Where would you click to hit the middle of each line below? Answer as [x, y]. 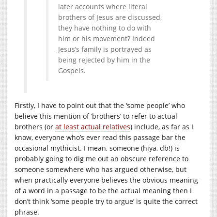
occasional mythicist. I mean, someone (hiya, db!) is [97, 148]
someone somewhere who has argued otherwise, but [101, 169]
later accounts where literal [103, 6]
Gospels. [72, 70]
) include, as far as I [162, 126]
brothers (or [35, 126]
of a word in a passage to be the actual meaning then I [103, 190]
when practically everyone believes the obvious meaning [106, 180]
